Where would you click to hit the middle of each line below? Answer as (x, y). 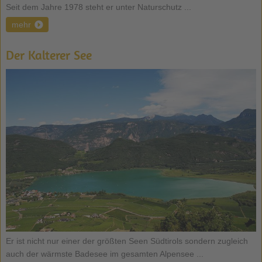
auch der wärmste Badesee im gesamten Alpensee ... (104, 254)
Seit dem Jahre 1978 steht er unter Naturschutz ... (98, 7)
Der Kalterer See (49, 55)
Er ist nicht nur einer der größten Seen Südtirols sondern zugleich (127, 241)
